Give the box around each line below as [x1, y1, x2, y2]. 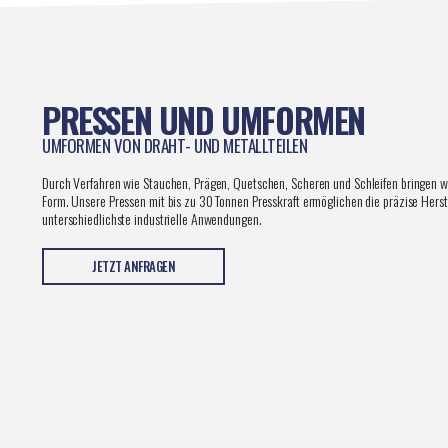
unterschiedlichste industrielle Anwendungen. [42, 207, 262, 229]
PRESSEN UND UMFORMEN [42, 93, 365, 145]
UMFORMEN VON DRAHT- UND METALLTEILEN [42, 132, 307, 158]
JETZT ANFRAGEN [92, 255, 175, 276]
